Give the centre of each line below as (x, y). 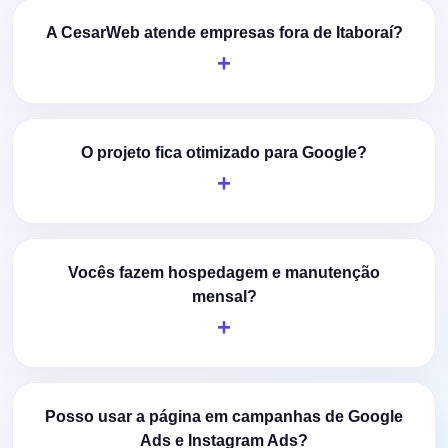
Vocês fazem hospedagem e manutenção (224, 272)
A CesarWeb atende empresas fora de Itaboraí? (224, 32)
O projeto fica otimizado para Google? (224, 152)
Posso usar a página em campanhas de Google (224, 416)
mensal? (224, 296)
